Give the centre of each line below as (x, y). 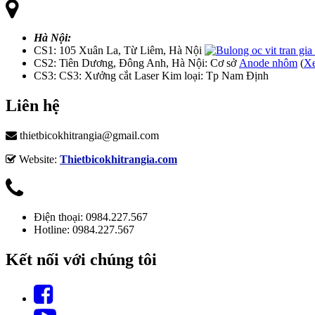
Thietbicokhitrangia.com (118, 159)
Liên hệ (33, 105)
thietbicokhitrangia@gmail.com (88, 135)
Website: (38, 159)
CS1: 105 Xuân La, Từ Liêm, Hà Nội (119, 51)
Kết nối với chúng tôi (81, 259)
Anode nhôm (268, 63)
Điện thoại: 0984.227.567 (91, 217)
